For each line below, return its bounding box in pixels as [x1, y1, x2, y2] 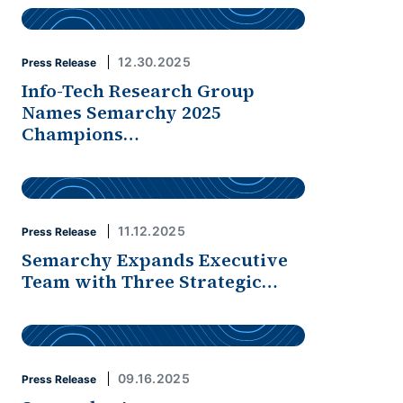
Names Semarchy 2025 [22, 100, 221, 125]
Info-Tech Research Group [22, 78, 255, 103]
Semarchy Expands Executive [22, 247, 288, 273]
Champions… [22, 121, 139, 147]
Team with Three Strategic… [22, 269, 278, 294]
